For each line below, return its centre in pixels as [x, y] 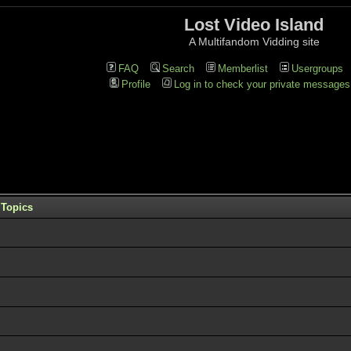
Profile [136, 84]
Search [178, 69]
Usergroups [317, 69]
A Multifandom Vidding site [254, 42]
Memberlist [242, 69]
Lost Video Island [254, 25]
